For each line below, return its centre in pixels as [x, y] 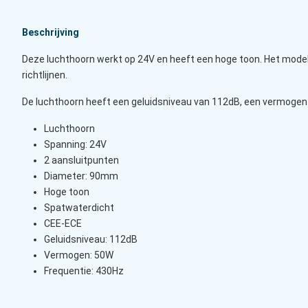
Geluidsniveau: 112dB [91, 240]
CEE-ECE [63, 224]
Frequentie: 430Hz [84, 271]
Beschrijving [51, 33]
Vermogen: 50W [79, 255]
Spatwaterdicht [79, 208]
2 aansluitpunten [81, 161]
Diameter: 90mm [81, 176]
